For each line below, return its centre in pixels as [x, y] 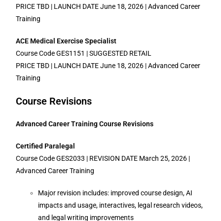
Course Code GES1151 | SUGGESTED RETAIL [84, 53]
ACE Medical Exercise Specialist [66, 41]
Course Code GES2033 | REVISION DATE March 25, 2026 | [103, 158]
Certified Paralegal [46, 146]
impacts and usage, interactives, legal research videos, [121, 205]
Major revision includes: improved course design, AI [115, 193]
